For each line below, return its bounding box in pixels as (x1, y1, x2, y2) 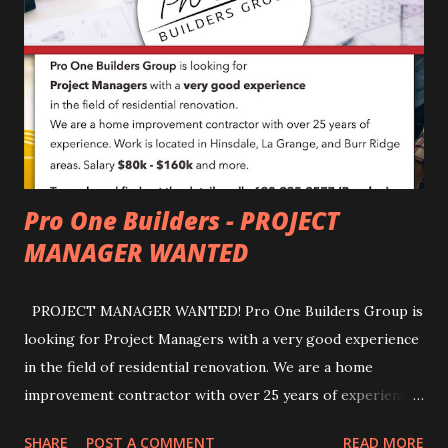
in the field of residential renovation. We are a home (24, 357, 373, 376)
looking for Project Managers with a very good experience (24, 329, 419, 348)
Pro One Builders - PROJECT (24, 203, 339, 237)
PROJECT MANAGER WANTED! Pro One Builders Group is (24, 301, 423, 320)
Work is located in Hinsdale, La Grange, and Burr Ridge (24, 413, 390, 432)
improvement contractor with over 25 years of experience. (24, 385, 418, 404)
